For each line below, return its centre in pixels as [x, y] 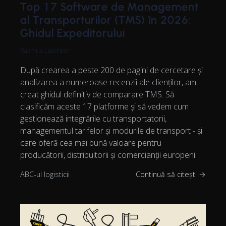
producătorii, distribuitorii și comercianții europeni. [108, 155]
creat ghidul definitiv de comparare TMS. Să [97, 94]
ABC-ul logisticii [45, 174]
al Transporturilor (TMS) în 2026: [106, 20]
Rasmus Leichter [45, 50]
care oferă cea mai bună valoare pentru [91, 143]
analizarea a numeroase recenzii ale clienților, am [108, 82]
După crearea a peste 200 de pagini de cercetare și [111, 70]
